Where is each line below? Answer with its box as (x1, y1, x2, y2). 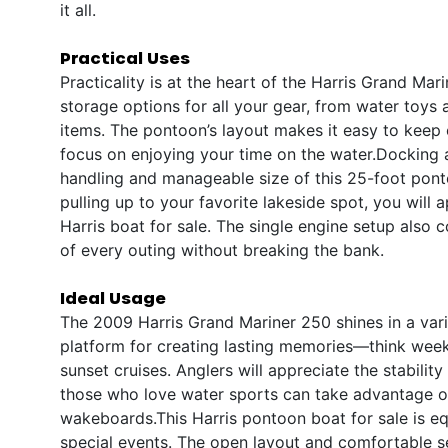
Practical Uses (60, 47, 190, 67)
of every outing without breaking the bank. (60, 239, 384, 260)
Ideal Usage (60, 287, 166, 307)
